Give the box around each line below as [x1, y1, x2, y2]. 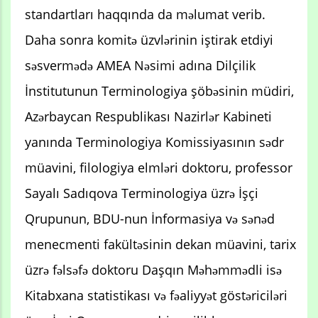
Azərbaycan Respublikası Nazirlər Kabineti [25, 107, 272, 125]
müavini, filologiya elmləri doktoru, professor [25, 158, 292, 176]
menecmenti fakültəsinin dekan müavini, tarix [25, 235, 296, 253]
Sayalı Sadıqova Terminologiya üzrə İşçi [25, 184, 258, 202]
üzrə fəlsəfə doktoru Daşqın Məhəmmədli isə [25, 261, 282, 278]
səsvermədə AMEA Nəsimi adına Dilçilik [25, 56, 256, 74]
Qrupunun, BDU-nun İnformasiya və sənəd [25, 209, 275, 227]
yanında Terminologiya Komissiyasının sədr [25, 133, 284, 150]
